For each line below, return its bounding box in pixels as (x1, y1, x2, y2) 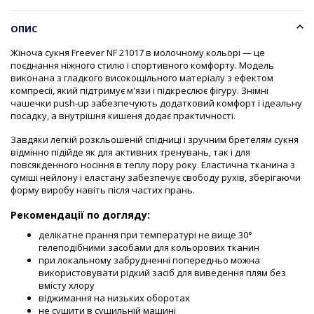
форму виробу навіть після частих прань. (11, 183, 195, 196)
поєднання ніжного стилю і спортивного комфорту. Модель (11, 58, 274, 71)
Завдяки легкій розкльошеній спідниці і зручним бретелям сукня (11, 132, 299, 146)
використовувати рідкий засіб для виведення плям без (39, 266, 286, 279)
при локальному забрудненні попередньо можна (39, 253, 260, 266)
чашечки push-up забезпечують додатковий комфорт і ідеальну (11, 96, 302, 109)
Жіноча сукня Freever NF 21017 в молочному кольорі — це (11, 46, 265, 59)
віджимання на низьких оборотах (39, 291, 190, 304)
